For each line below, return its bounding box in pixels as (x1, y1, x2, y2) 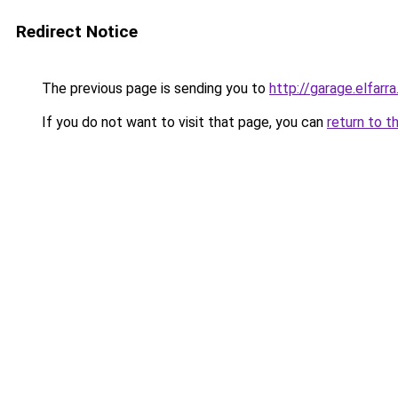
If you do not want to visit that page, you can (38, 114, 327, 131)
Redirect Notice (16, 21, 138, 42)
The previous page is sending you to (38, 80, 269, 97)
